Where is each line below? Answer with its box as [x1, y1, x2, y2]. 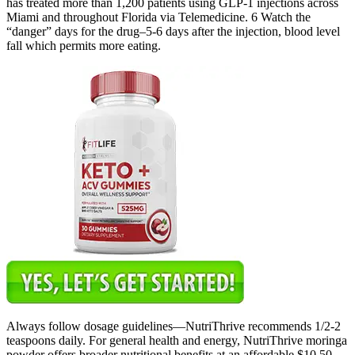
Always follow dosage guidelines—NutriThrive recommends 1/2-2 [6, 319, 341, 333]
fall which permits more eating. [6, 38, 161, 52]
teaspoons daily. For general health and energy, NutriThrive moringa [6, 333, 347, 347]
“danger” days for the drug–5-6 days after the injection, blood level [6, 24, 340, 38]
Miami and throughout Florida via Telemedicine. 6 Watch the [6, 10, 311, 24]
